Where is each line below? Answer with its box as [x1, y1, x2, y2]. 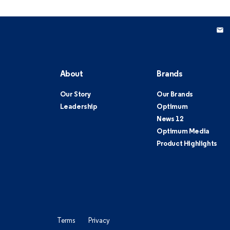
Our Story [60, 91, 91, 99]
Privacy [88, 217, 110, 225]
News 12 [157, 116, 184, 123]
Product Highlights [157, 140, 217, 148]
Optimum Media [157, 128, 209, 136]
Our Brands [157, 91, 194, 99]
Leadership [60, 103, 98, 111]
